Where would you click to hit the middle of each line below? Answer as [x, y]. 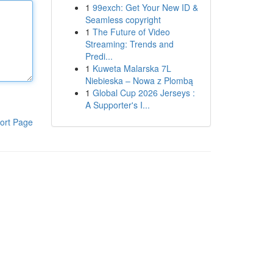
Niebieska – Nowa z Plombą [139, 80]
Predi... [99, 56]
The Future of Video [131, 32]
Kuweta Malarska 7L [132, 68]
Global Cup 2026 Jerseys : [144, 93]
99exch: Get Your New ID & [145, 7]
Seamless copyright [123, 19]
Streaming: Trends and [129, 44]
